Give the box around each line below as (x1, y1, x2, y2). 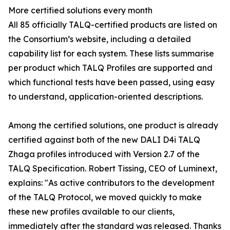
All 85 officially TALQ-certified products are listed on (8, 20, 217, 30)
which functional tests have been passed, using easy (8, 77, 215, 88)
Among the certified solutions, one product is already (8, 120, 218, 131)
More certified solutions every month (8, 5, 152, 16)
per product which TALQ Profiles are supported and (8, 63, 213, 73)
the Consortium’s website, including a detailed (8, 34, 191, 45)
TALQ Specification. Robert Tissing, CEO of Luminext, (8, 163, 217, 174)
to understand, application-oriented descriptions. (8, 91, 203, 102)
